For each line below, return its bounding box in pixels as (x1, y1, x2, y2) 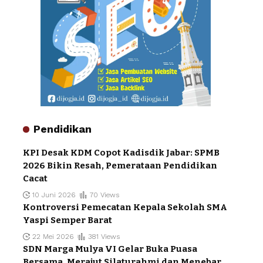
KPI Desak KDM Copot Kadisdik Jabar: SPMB (23, 147, 220, 159)
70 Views (89, 191, 119, 200)
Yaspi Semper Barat (23, 215, 112, 226)
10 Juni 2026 (32, 191, 76, 200)
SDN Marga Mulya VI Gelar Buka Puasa (23, 244, 197, 255)
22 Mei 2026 (32, 232, 74, 241)
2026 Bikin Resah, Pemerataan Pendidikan (23, 160, 217, 171)
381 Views (87, 232, 120, 241)
